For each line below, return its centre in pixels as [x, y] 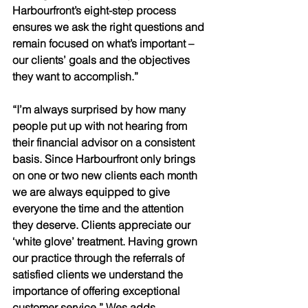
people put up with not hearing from [101, 126]
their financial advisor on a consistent [105, 142]
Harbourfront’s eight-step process [96, 10]
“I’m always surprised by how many [100, 109]
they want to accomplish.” [77, 76]
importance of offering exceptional [98, 291]
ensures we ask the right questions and [110, 27]
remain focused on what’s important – [104, 43]
